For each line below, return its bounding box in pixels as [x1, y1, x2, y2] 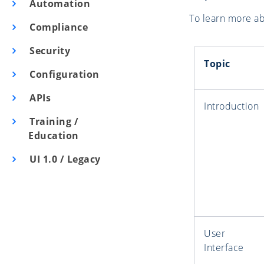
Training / [27, 115, 79, 128]
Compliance [27, 21, 88, 34]
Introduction [204, 100, 259, 113]
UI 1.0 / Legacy [27, 153, 101, 166]
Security [27, 44, 71, 57]
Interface [204, 241, 244, 255]
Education [28, 129, 79, 142]
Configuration [27, 68, 100, 81]
